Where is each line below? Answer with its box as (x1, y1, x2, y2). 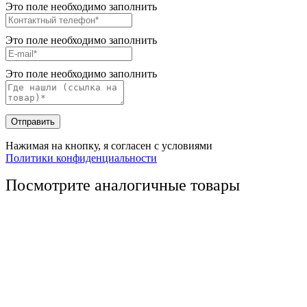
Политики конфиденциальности (5, 151, 157, 164)
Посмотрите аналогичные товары (5, 175, 240, 194)
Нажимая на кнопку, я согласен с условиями (5, 139, 212, 151)
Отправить (11, 116, 55, 127)
